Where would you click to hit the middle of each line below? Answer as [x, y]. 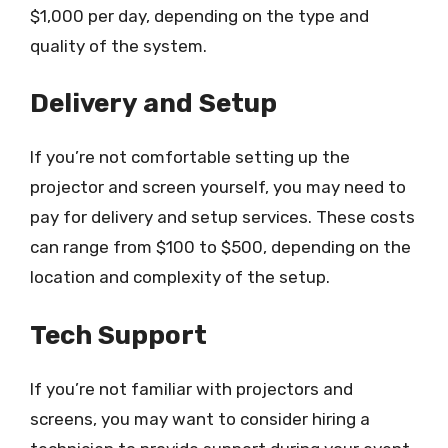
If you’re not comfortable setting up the [190, 157]
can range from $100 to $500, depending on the [220, 247]
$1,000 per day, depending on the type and [199, 15]
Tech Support [118, 335]
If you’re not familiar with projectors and [191, 388]
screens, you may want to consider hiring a [200, 418]
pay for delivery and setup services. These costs [222, 217]
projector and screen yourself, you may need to [218, 187]
